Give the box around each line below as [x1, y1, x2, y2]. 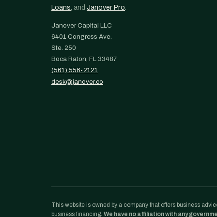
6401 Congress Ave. [51, 33, 112, 40]
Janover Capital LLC [51, 22, 112, 29]
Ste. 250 [51, 44, 76, 51]
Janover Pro [87, 4, 125, 11]
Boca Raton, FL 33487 [51, 55, 117, 62]
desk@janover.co [51, 78, 103, 85]
